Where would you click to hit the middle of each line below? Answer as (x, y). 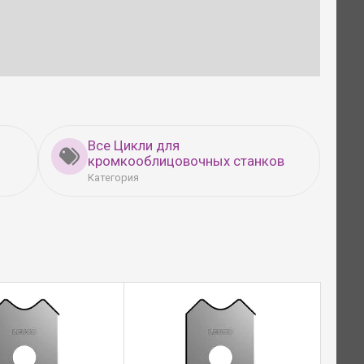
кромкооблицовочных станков (186, 160)
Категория (114, 177)
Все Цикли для (134, 145)
